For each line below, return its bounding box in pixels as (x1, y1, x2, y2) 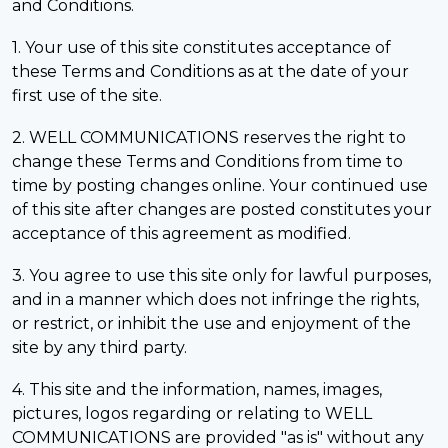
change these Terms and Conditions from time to (12, 152, 403, 171)
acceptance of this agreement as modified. (12, 224, 351, 243)
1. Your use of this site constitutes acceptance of (12, 38, 391, 57)
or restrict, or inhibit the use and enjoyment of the (12, 314, 411, 333)
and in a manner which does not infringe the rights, (12, 290, 419, 309)
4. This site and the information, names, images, (12, 380, 382, 399)
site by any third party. (12, 338, 187, 357)
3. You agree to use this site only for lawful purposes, (12, 266, 431, 285)
